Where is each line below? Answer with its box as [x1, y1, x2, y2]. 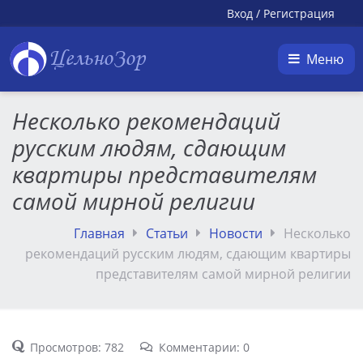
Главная [74, 224, 125, 242]
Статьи [146, 224, 188, 242]
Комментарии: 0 [158, 340, 250, 355]
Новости [209, 224, 263, 242]
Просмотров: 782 [30, 340, 124, 355]
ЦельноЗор [49, 46, 145, 72]
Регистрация [263, 6, 335, 21]
